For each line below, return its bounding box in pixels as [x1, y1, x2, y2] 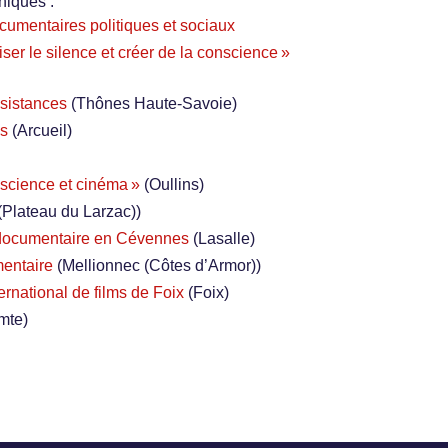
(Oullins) [144, 176, 204, 194]
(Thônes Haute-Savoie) [71, 95, 237, 113]
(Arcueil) [12, 122, 72, 140]
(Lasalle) [193, 230, 255, 248]
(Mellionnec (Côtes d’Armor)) [57, 257, 261, 275]
